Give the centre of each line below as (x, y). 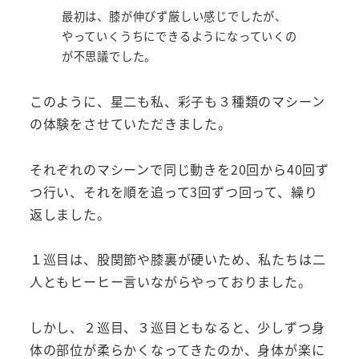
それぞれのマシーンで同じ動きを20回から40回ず (179, 169)
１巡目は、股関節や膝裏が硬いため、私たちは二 (177, 259)
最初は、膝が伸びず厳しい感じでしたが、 (174, 16)
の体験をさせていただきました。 (130, 123)
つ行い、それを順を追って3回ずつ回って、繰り (173, 191)
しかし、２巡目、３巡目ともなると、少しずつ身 (177, 327)
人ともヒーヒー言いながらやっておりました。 (170, 282)
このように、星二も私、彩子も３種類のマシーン (177, 101)
